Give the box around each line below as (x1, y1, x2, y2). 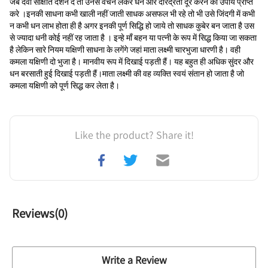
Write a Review (101, 252, 167, 267)
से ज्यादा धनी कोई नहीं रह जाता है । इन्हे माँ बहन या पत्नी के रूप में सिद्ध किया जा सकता (10, 32, 257, 43)
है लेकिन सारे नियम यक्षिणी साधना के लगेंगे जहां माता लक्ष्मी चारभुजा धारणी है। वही (10, 44, 240, 55)
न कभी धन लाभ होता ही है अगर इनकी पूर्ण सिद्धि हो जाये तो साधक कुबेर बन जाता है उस (10, 20, 254, 31)
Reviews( (12, 205, 58, 221)
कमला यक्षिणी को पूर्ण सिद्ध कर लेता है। (10, 80, 120, 91)
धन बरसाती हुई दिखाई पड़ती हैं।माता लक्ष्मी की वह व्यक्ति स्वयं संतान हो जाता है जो (10, 68, 244, 79)
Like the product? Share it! (74, 128, 194, 142)
